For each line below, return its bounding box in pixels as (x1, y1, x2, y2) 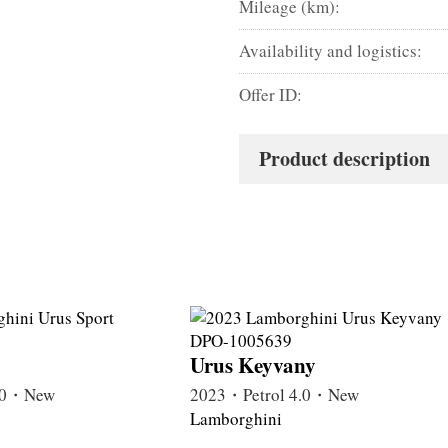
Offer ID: (239, 82, 303, 106)
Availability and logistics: (239, 38, 423, 62)
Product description (259, 143, 431, 173)
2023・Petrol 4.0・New (190, 382, 359, 406)
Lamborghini (190, 406, 282, 430)
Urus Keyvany (190, 349, 316, 380)
